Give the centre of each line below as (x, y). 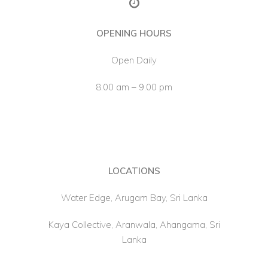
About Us (183, 10)
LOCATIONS (134, 171)
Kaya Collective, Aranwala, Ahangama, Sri (134, 225)
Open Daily (134, 60)
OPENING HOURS (134, 33)
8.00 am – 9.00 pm (134, 87)
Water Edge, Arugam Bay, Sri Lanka (134, 198)
